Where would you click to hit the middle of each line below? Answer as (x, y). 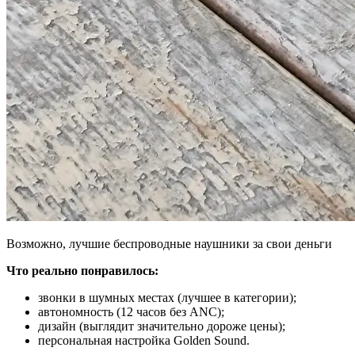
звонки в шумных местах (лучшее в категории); (167, 297)
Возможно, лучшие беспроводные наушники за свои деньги (169, 243)
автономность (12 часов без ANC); (131, 311)
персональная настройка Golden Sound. (144, 340)
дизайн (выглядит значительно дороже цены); (162, 326)
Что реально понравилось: (82, 270)
